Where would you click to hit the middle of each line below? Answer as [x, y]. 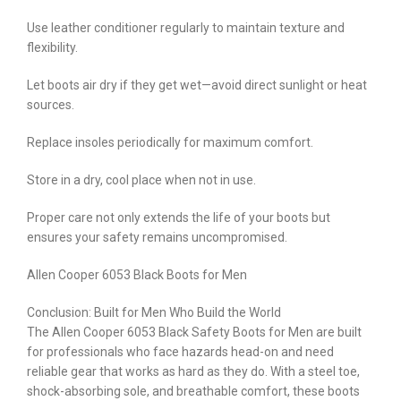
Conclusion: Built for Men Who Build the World [154, 312]
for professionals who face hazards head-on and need [180, 351]
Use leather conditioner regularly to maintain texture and [186, 27]
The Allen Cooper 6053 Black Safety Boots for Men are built [194, 332]
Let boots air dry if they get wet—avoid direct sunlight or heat [197, 85]
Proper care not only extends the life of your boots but [179, 217]
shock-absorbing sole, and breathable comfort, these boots [193, 391]
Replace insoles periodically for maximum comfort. [170, 142]
